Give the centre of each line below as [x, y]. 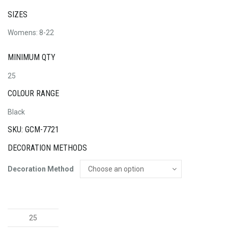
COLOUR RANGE [33, 94]
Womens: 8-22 [31, 33]
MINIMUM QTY [32, 58]
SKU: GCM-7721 [33, 130]
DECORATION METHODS [47, 148]
